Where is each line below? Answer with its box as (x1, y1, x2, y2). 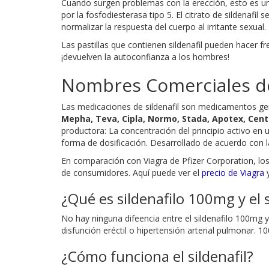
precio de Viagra (202, 166, 264, 178)
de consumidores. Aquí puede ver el (61, 166, 202, 178)
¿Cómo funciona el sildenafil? (61, 246, 253, 266)
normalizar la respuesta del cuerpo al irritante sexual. (61, 20, 266, 32)
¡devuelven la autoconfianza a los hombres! (61, 50, 229, 62)
